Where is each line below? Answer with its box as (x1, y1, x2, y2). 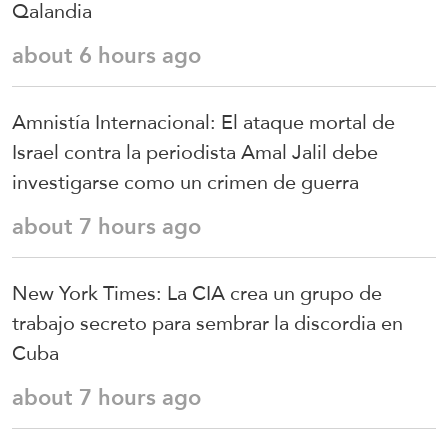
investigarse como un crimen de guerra (12, 162, 359, 201)
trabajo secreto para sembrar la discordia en (12, 303, 403, 342)
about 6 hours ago (12, 34, 201, 76)
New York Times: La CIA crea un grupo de (12, 273, 382, 312)
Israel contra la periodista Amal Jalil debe (12, 132, 378, 171)
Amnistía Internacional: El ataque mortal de (12, 102, 395, 141)
